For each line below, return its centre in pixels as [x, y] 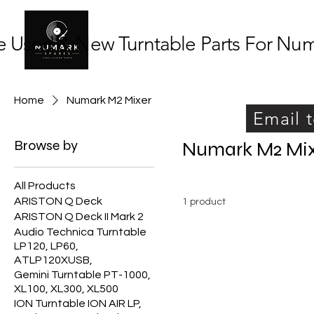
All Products [45, 185]
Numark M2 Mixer [109, 100]
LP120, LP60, [46, 246]
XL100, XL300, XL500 [66, 288]
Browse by [46, 145]
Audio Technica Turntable [80, 232]
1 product [204, 202]
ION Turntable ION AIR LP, [78, 303]
